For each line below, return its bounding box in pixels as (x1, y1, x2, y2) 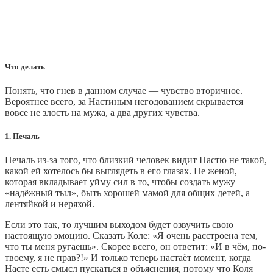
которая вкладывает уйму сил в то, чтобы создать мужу (5, 177, 235, 188)
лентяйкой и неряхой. (5, 199, 94, 210)
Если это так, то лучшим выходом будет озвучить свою (5, 219, 233, 230)
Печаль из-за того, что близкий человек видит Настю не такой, (5, 155, 267, 166)
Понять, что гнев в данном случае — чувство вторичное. (5, 85, 243, 96)
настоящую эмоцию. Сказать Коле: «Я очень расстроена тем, (5, 230, 258, 241)
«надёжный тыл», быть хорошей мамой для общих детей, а (5, 188, 250, 199)
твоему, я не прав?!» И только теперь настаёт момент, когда (5, 252, 251, 263)
